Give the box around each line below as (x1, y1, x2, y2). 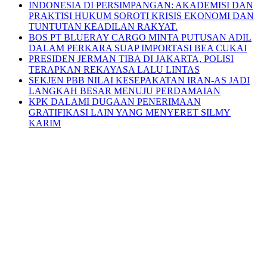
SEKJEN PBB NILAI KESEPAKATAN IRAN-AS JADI (29, 75, 250, 85)
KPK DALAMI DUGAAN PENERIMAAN (29, 97, 201, 107)
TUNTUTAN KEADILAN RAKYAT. (29, 21, 178, 32)
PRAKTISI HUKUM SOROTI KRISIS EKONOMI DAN (29, 11, 254, 21)
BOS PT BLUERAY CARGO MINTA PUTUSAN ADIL (29, 32, 252, 42)
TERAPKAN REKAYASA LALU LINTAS (29, 64, 200, 74)
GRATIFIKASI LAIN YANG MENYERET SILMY (29, 107, 231, 117)
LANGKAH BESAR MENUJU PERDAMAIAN (29, 86, 221, 96)
